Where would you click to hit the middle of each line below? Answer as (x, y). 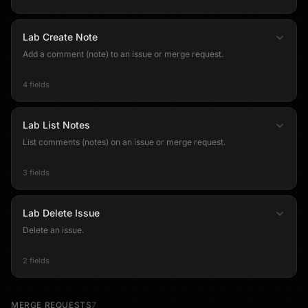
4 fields (36, 85)
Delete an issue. (53, 230)
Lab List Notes (56, 125)
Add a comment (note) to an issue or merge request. (123, 54)
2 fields (36, 261)
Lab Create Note (60, 37)
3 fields (36, 173)
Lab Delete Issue (61, 213)
